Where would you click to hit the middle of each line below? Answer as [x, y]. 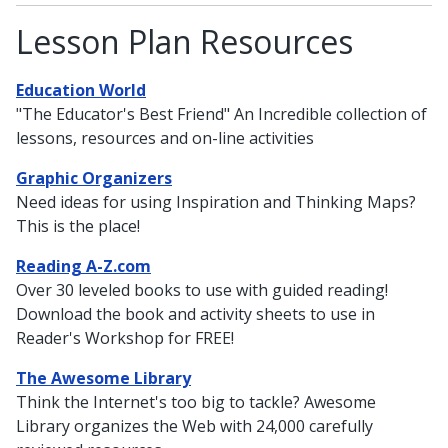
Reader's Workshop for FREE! [125, 337]
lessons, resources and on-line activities [165, 137]
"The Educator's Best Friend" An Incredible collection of [221, 113]
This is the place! [78, 225]
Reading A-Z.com [83, 265]
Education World [81, 89]
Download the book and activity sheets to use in [195, 313]
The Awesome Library [103, 377]
